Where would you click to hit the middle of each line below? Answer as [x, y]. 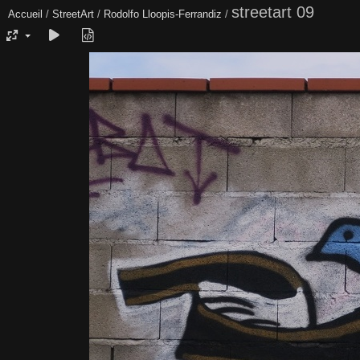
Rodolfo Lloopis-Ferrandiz [163, 14]
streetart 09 [273, 12]
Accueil [25, 14]
